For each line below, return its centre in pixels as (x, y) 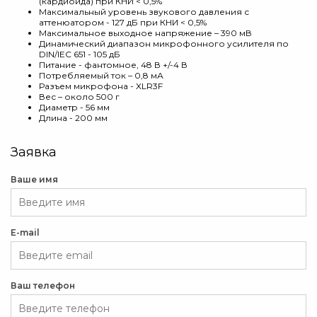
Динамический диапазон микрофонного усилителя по (164, 44)
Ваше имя (34, 179)
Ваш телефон (43, 286)
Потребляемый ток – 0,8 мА (101, 75)
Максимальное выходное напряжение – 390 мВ (145, 33)
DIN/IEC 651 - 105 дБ (80, 54)
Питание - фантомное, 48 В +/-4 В (113, 65)
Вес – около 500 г (79, 97)
